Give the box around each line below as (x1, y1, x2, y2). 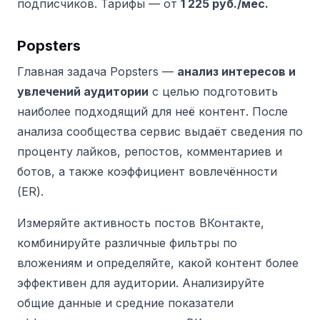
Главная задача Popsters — (17, 64, 177, 79)
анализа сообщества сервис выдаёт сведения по (17, 124, 303, 139)
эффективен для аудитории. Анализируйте (17, 275, 264, 290)
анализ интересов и (177, 64, 296, 79)
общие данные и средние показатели (17, 295, 234, 310)
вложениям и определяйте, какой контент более (17, 255, 299, 270)
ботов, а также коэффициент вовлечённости (17, 164, 277, 179)
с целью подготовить (149, 84, 278, 99)
